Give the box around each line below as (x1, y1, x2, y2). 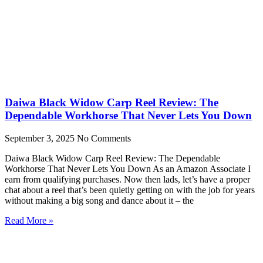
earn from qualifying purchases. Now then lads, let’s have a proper (5, 174, 250, 184)
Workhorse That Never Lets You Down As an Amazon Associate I (5, 163, 251, 174)
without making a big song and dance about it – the (5, 195, 194, 205)
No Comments (77, 133, 131, 143)
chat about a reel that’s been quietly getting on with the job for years (5, 184, 255, 195)
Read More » (5, 215, 53, 225)
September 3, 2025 (5, 133, 77, 143)
